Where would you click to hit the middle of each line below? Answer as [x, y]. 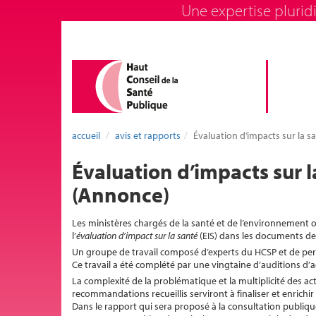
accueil [86, 135]
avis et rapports [148, 135]
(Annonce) [121, 195]
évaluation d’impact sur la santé [138, 236]
